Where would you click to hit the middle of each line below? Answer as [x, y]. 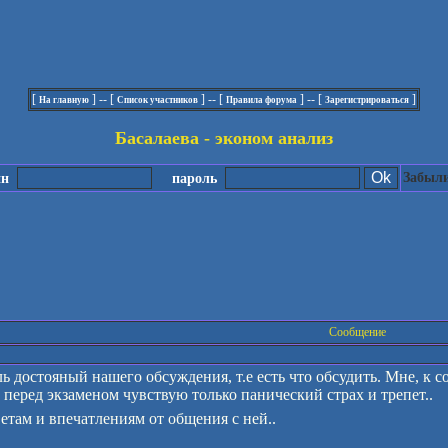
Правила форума [261, 100]
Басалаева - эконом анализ [224, 138]
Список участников [157, 100]
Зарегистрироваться [367, 100]
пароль [188, 178]
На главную [64, 100]
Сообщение [357, 332]
